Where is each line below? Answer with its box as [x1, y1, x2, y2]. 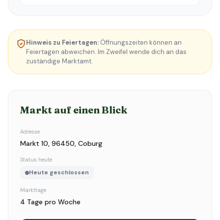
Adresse [20, 128, 40, 135]
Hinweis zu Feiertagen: [26, 38, 99, 47]
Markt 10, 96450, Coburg [20, 139, 102, 148]
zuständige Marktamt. [26, 57, 93, 65]
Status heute [20, 156, 52, 163]
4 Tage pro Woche [20, 197, 81, 206]
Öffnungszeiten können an [99, 38, 182, 47]
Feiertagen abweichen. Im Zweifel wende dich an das [26, 48, 187, 56]
